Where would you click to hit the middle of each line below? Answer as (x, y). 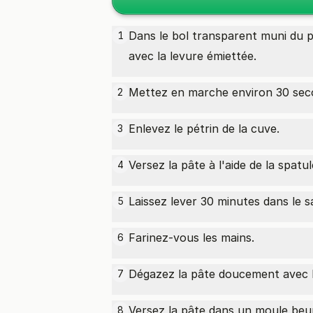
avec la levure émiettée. (192, 56)
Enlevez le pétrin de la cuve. (204, 129)
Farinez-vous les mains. (191, 238)
